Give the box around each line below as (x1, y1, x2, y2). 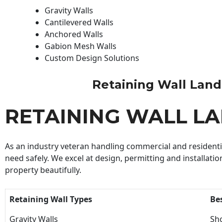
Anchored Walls (45, 28, 103, 40)
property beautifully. (5, 165, 81, 176)
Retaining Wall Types (9, 193, 92, 205)
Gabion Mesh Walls (45, 40, 116, 52)
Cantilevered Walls (45, 16, 113, 28)
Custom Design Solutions (45, 52, 139, 63)
